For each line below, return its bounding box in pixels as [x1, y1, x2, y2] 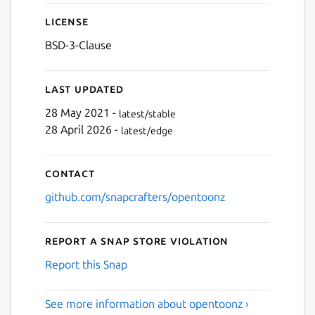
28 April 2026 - [45, 123, 121, 136]
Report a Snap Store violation [45, 234, 229, 247]
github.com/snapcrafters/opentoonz [45, 191, 225, 204]
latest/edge [121, 124, 173, 136]
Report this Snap [45, 258, 127, 271]
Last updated [45, 82, 124, 96]
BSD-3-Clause [45, 39, 112, 52]
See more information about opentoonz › [45, 297, 249, 311]
